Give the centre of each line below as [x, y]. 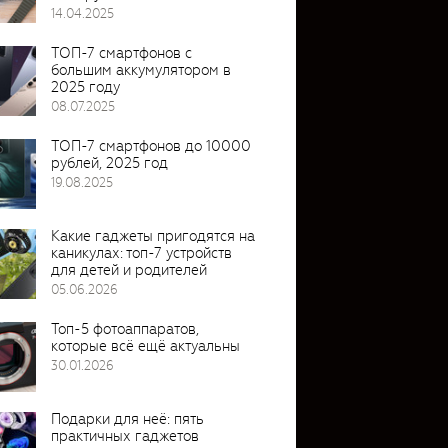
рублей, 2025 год [109, 162]
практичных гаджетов [125, 435]
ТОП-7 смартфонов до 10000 [151, 145]
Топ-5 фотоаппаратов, [125, 328]
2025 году [85, 86]
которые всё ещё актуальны [145, 345]
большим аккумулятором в [141, 69]
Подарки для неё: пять [127, 418]
